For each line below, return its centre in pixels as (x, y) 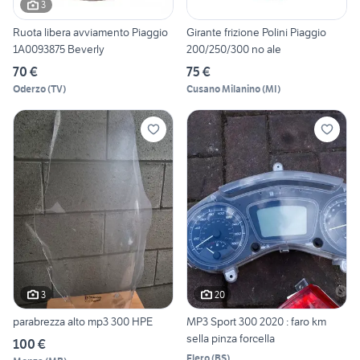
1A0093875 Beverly (59, 49)
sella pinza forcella (231, 339)
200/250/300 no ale (234, 49)
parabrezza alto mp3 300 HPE (83, 322)
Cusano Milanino (223, 88)
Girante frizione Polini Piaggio (256, 32)
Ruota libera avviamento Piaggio (90, 32)
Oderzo (29, 88)
